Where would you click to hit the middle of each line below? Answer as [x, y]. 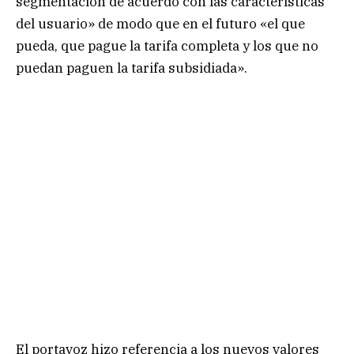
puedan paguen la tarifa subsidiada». [132, 68]
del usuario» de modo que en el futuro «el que [160, 23]
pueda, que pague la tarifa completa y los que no [167, 45]
